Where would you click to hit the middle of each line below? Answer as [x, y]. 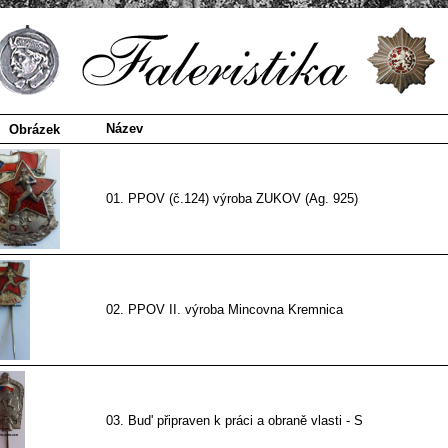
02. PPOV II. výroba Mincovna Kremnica [224, 309]
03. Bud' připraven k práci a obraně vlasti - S [234, 420]
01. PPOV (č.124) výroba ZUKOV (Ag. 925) [231, 198]
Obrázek [34, 129]
